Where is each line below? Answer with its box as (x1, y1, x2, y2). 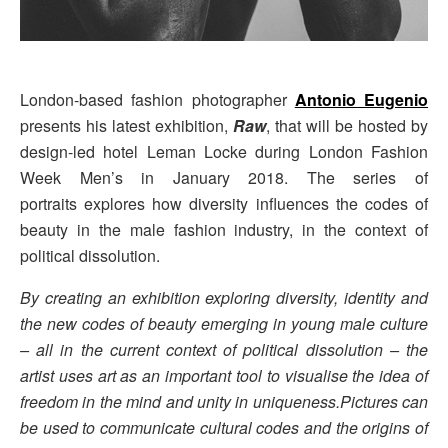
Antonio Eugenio (294, 88, 428, 112)
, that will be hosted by (266, 114, 428, 138)
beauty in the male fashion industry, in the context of (20, 218, 428, 242)
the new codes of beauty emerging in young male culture (20, 312, 428, 336)
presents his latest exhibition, (20, 114, 233, 138)
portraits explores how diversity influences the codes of (20, 192, 428, 216)
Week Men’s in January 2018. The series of (20, 166, 428, 190)
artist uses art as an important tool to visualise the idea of (20, 364, 428, 388)
